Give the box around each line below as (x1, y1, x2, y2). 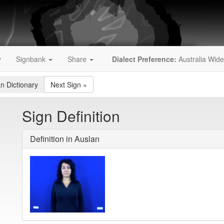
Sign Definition (22, 105, 120, 126)
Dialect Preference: (112, 54, 176, 64)
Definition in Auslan (30, 133, 99, 144)
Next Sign (50, 79, 81, 89)
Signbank (16, 54, 47, 64)
